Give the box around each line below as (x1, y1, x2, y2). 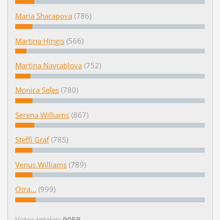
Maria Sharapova (15, 11, 72, 21)
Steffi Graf (15, 135, 49, 145)
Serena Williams (15, 110, 69, 120)
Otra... (15, 184, 36, 194)
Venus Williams (15, 159, 67, 169)
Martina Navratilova (15, 60, 82, 71)
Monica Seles (15, 85, 59, 95)
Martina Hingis (15, 35, 64, 46)
